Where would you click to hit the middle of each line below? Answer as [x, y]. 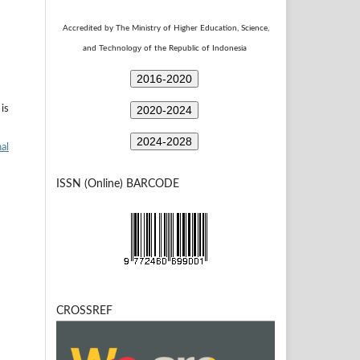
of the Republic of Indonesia [195, 48]
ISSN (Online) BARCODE [118, 184]
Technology [120, 47]
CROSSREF [84, 311]
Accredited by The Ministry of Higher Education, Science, [166, 28]
